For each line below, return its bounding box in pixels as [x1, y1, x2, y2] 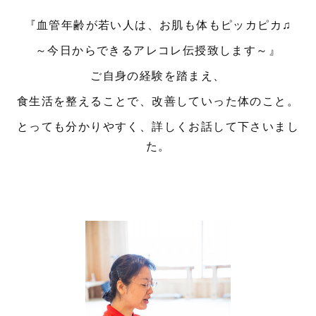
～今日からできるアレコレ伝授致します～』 [35, 42, 281, 59]
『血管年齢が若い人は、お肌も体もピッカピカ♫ [24, 16, 292, 33]
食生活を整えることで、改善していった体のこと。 [16, 92, 300, 109]
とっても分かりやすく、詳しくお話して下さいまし [16, 118, 300, 135]
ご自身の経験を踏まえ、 [90, 67, 226, 84]
